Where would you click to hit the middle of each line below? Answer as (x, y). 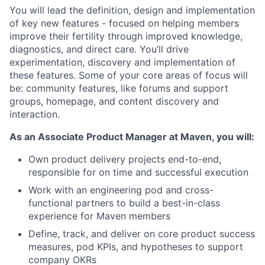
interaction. (35, 114)
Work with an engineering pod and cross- (121, 190)
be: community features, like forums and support (119, 88)
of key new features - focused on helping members (124, 23)
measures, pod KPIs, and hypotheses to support (136, 247)
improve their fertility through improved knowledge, (126, 36)
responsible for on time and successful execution (138, 172)
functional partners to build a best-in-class (124, 203)
